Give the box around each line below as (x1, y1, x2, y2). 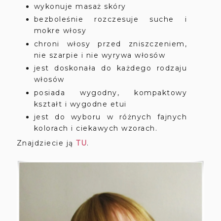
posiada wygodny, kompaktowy (34, 88, 187, 97)
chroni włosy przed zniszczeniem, (34, 39, 187, 48)
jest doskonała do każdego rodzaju (34, 64, 187, 73)
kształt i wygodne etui (34, 99, 127, 109)
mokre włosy (34, 26, 87, 36)
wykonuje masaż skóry (34, 1, 126, 11)
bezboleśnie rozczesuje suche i (34, 15, 187, 24)
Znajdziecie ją (16, 139, 76, 148)
